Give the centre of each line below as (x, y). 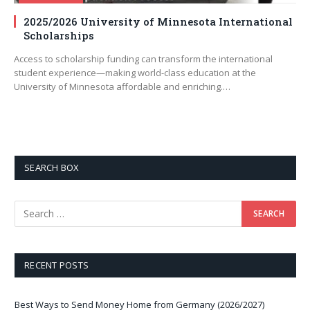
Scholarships (59, 35)
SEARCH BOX (52, 167)
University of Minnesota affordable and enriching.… (122, 86)
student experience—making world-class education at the (135, 72)
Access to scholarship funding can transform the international (143, 58)
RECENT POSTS (57, 265)
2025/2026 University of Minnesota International (158, 21)
